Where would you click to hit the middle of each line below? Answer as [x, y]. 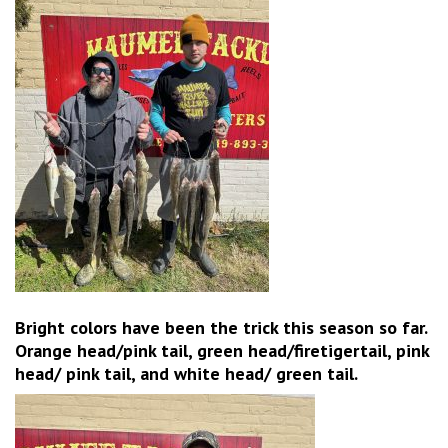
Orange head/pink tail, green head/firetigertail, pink [222, 350]
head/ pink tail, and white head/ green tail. [188, 373]
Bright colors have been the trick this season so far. [223, 327]
